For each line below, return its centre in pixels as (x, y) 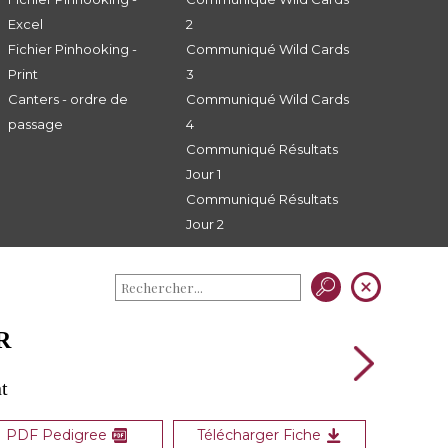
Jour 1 (204, 174)
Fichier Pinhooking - (72, 49)
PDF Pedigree (57, 435)
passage (35, 124)
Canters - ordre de (67, 99)
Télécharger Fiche (259, 435)
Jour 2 (205, 224)
